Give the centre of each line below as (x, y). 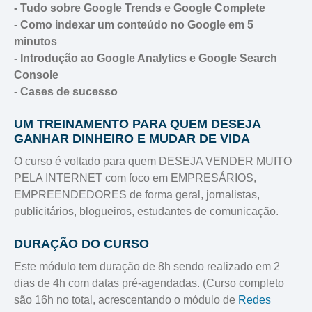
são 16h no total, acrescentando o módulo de (126, 300)
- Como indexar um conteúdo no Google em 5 (134, 25)
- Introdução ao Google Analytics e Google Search (146, 58)
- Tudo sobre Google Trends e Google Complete (140, 8)
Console (36, 75)
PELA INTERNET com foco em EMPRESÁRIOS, (135, 178)
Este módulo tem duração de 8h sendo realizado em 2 (147, 267)
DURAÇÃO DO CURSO (81, 244)
